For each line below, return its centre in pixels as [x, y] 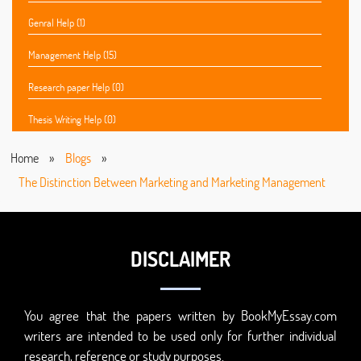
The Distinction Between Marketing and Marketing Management [172, 182]
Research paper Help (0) [76, 87]
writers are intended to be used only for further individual [180, 336]
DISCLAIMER [180, 259]
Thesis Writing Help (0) [72, 120]
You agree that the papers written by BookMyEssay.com [180, 316]
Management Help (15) [73, 55]
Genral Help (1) [57, 23]
